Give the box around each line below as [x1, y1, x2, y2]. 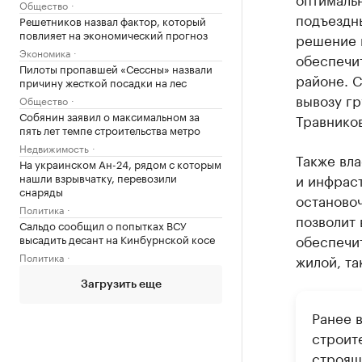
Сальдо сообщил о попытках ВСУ [19, 217, 187, 233]
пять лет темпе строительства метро [19, 121, 200, 137]
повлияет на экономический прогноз [19, 26, 208, 42]
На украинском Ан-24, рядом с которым [19, 155, 221, 171]
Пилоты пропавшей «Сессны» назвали [19, 60, 213, 76]
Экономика [19, 44, 70, 60]
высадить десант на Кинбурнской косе [19, 230, 215, 246]
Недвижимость [19, 140, 89, 155]
